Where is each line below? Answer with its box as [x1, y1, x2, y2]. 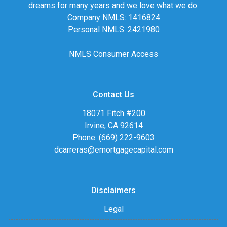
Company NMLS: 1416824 [67, 12, 160, 22]
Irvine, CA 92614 [84, 120, 143, 130]
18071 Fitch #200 [82, 108, 145, 118]
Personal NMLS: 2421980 [67, 24, 160, 34]
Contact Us [93, 89, 134, 99]
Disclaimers [91, 185, 136, 195]
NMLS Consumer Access [69, 49, 158, 59]
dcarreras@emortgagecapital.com [54, 144, 173, 155]
